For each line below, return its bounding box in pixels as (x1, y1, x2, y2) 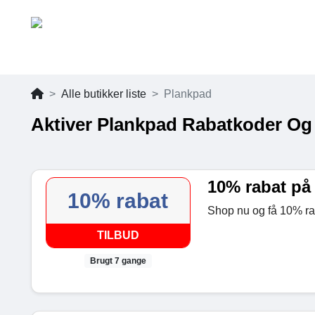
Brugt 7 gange (89, 256, 146, 266)
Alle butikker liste (61, 88, 146, 100)
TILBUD (96, 229, 139, 241)
